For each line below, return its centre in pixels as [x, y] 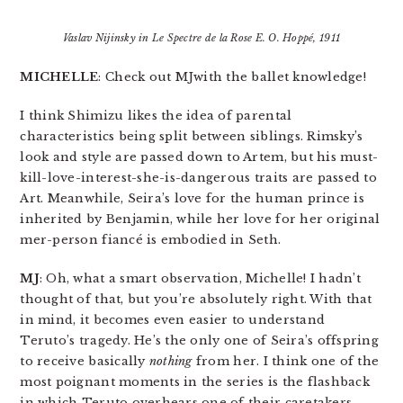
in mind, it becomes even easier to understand [173, 320]
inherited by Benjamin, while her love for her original [200, 219]
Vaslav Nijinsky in [107, 38]
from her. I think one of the [286, 362]
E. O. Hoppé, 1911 [296, 38]
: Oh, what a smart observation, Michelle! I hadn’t [200, 279]
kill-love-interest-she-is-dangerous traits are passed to [198, 178]
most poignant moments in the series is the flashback [195, 382]
